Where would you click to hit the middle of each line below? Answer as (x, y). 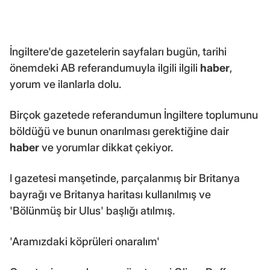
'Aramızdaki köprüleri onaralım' (85, 241)
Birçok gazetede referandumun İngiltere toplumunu (134, 115)
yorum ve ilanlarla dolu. (65, 84)
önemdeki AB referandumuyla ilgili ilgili (105, 67)
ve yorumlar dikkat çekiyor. (106, 147)
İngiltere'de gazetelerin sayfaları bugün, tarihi (118, 51)
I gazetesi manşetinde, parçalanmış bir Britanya (125, 178)
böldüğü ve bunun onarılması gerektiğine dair (119, 131)
